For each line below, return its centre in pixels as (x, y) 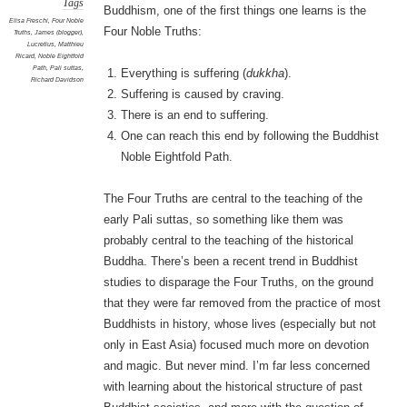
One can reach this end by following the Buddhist (250, 136)
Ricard (25, 56)
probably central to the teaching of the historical (228, 241)
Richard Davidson (57, 80)
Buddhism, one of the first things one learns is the (234, 11)
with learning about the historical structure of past (233, 387)
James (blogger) (58, 33)
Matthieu (70, 45)
